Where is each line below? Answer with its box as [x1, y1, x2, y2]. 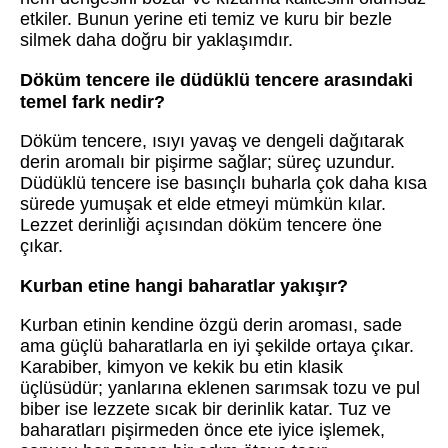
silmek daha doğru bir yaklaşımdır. [20, 29, 293, 50]
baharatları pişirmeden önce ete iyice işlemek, [20, 419, 385, 440]
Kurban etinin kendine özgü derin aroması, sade [20, 314, 402, 335]
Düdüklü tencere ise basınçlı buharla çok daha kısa [20, 172, 427, 193]
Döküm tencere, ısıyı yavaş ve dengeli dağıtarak [20, 130, 404, 151]
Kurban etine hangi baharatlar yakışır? [20, 275, 348, 296]
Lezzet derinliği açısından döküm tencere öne [20, 214, 382, 235]
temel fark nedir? [20, 91, 165, 112]
